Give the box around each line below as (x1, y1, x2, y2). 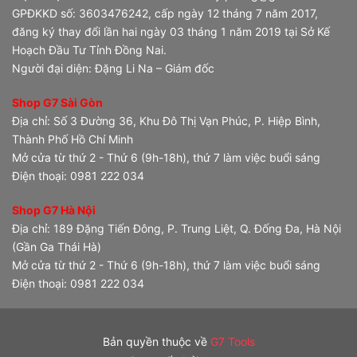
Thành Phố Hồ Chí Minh (12, 132, 133, 147)
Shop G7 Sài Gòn (12, 96, 103, 110)
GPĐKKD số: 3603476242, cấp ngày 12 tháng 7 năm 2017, (12, 6, 318, 21)
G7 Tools (210, 335, 255, 349)
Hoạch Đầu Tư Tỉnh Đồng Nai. (12, 43, 167, 57)
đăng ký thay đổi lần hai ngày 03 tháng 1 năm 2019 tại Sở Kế (12, 25, 330, 39)
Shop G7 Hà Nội (12, 203, 96, 218)
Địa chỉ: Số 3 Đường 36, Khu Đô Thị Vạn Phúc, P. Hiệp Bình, (12, 114, 320, 128)
